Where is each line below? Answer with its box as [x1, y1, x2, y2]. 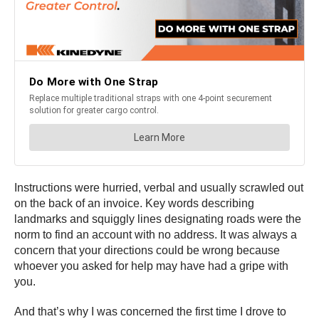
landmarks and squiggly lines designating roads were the [14, 213, 301, 226]
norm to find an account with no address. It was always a [14, 229, 297, 241]
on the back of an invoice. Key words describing [14, 197, 254, 210]
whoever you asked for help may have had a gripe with [14, 260, 288, 273]
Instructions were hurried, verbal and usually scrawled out [14, 182, 303, 194]
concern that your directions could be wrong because [14, 244, 280, 257]
